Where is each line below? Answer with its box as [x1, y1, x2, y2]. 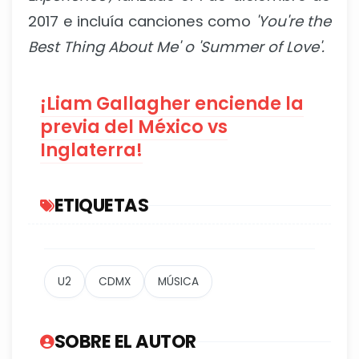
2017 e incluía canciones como [28, 10, 251, 31]
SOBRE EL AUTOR [54, 328, 196, 354]
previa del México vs [40, 113, 228, 139]
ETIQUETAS [54, 192, 148, 218]
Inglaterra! [40, 136, 143, 163]
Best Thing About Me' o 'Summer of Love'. [28, 36, 325, 57]
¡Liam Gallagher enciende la [40, 90, 304, 116]
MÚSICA [158, 273, 199, 289]
